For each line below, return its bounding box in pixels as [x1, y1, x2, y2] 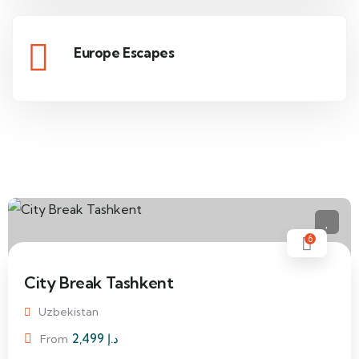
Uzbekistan [38, 305, 99, 319]
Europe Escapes [74, 44, 175, 61]
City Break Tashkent [24, 272, 174, 292]
